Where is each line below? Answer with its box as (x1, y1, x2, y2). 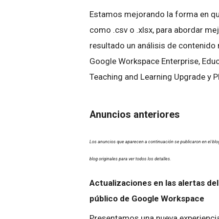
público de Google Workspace (89, 194, 204, 203)
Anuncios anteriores (89, 109, 180, 120)
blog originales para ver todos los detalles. (89, 156, 171, 161)
